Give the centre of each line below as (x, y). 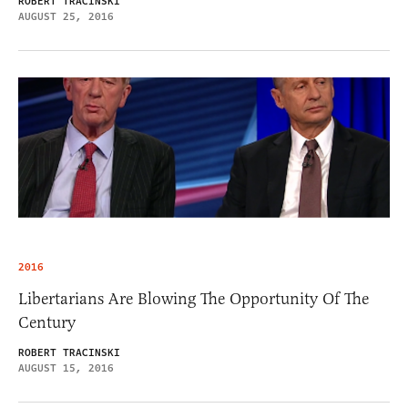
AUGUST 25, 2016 (66, 17)
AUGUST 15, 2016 (66, 369)
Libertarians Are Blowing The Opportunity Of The (194, 299)
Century (47, 323)
